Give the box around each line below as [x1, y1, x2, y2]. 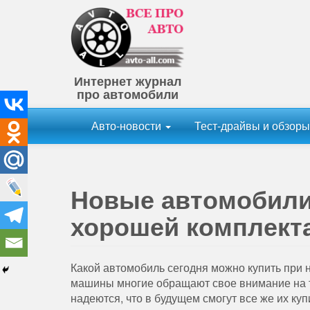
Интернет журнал [74, 72, 181, 91]
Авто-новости [91, 118, 164, 134]
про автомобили [77, 85, 179, 104]
